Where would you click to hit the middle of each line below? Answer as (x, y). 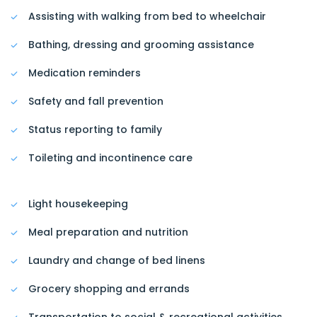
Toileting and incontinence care (110, 158)
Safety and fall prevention (96, 102)
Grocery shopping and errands (109, 289)
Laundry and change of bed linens (117, 261)
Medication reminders (85, 73)
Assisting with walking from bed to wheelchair (147, 17)
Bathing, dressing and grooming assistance (141, 45)
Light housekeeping (78, 204)
